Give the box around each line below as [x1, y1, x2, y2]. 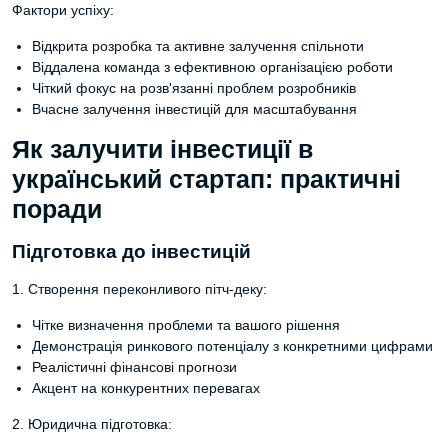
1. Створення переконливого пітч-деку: [12, 281, 267, 297]
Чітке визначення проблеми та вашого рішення [32, 317, 340, 333]
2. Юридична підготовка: [12, 416, 172, 432]
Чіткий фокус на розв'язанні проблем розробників [32, 80, 356, 96]
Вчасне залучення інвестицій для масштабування [32, 101, 357, 117]
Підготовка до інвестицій [12, 241, 251, 262]
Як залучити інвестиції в [12, 136, 313, 163]
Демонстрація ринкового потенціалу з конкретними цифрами [32, 338, 433, 354]
